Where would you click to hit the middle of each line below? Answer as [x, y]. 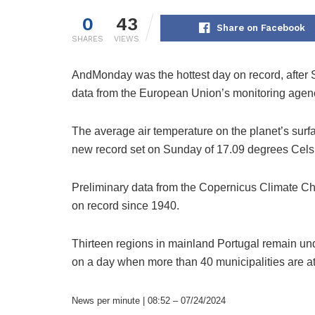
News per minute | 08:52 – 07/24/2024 [149, 301]
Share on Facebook [261, 28]
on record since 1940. [126, 206]
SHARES [88, 39]
